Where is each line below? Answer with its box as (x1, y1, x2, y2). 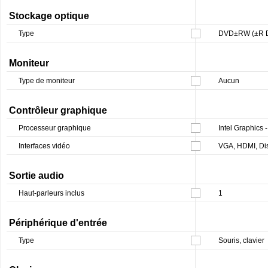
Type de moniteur (19, 76, 75, 85)
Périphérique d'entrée (9, 217, 107, 228)
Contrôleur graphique (9, 105, 107, 115)
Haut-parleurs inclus (19, 188, 84, 197)
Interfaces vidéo (19, 141, 70, 150)
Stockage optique (9, 10, 89, 21)
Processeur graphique (19, 123, 91, 132)
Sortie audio (9, 170, 64, 181)
